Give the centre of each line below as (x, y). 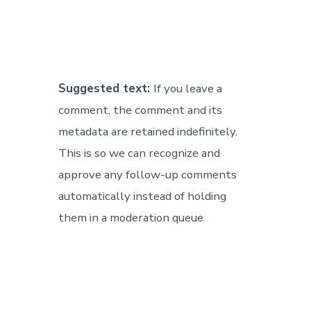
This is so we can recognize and (140, 153)
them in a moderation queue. (132, 217)
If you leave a (188, 88)
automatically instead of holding (143, 196)
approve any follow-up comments (148, 174)
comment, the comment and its (141, 110)
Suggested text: (106, 88)
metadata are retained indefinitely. (148, 131)
